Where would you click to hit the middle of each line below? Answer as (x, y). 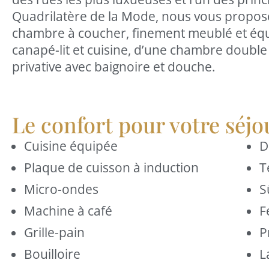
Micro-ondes (61, 189)
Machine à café (68, 211)
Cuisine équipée (71, 146)
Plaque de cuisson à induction (111, 168)
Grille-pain (54, 232)
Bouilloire (52, 254)
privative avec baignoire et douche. (114, 67)
